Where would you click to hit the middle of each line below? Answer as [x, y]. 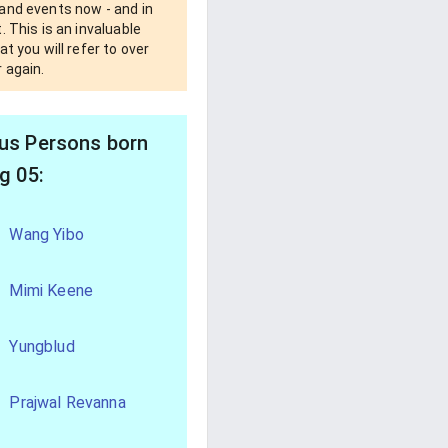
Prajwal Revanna [67, 402]
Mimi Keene [51, 290]
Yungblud [42, 346]
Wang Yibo [46, 234]
